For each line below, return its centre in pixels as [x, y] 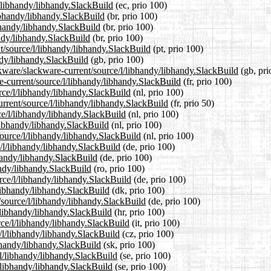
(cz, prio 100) [147, 233]
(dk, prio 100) [137, 190]
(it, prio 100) [155, 223]
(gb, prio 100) [116, 59]
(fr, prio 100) [206, 81]
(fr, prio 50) [191, 103]
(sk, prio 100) [128, 244]
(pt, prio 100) [177, 48]
